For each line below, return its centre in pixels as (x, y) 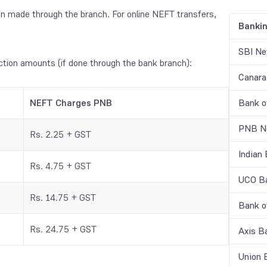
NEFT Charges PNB (71, 103)
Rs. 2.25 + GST (60, 134)
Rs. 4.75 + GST (60, 166)
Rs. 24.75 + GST (63, 229)
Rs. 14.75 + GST (63, 197)
